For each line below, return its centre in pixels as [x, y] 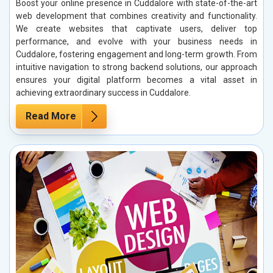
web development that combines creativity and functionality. [136, 16]
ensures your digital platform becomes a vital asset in [136, 80]
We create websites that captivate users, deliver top [136, 28]
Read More [51, 116]
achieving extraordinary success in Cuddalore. [103, 92]
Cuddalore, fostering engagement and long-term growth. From [136, 54]
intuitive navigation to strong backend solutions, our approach [136, 67]
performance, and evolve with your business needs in [136, 41]
